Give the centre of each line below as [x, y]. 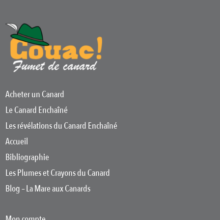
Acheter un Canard [35, 94]
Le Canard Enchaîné [37, 110]
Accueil [17, 141]
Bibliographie [27, 157]
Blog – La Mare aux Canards [48, 189]
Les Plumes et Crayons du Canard [58, 173]
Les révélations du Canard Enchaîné [62, 126]
